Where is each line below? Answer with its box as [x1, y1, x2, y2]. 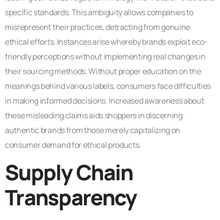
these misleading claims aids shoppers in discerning [5, 110, 183, 121]
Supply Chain [5, 157, 133, 187]
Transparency [5, 182, 137, 212]
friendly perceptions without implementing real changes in [5, 51, 206, 62]
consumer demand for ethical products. [5, 139, 141, 151]
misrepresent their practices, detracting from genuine [5, 22, 191, 33]
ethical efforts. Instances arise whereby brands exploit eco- [5, 36, 208, 48]
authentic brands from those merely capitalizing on [5, 125, 180, 136]
